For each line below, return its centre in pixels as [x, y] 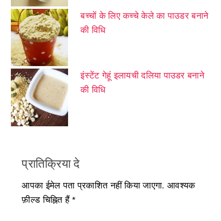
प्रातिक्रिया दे [51, 164]
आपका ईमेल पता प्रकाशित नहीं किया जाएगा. [93, 186]
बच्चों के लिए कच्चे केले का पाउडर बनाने [145, 16]
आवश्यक [181, 186]
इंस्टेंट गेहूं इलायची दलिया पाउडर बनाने [142, 76]
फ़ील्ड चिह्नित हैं [47, 200]
